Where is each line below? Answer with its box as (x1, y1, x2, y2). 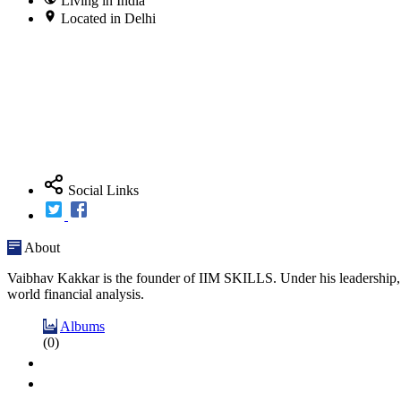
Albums (60, 319, 105, 334)
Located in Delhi (61, 11, 156, 26)
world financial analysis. (7, 286, 144, 302)
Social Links (64, 183, 139, 198)
